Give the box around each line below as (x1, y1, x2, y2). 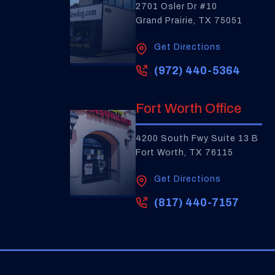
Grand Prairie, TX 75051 (135, 16, 242, 25)
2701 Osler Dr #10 (135, 2, 217, 11)
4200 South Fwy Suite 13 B (135, 134, 258, 143)
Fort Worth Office (135, 101, 241, 116)
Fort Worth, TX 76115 (135, 148, 233, 157)
